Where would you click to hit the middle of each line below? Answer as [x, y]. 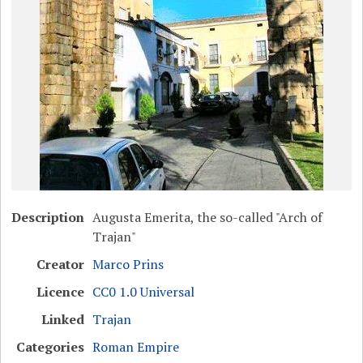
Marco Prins [128, 264]
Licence [61, 292]
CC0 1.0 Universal [144, 292]
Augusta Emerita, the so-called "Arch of [208, 217]
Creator [61, 264]
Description [48, 217]
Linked [63, 319]
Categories [51, 347]
